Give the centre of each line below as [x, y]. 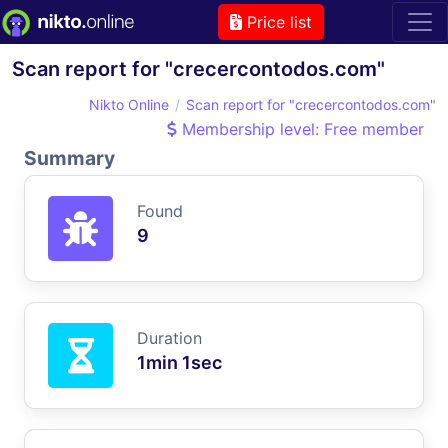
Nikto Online [129, 104]
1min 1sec [179, 362]
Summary [69, 157]
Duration [169, 337]
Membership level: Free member [300, 128]
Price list [276, 21]
